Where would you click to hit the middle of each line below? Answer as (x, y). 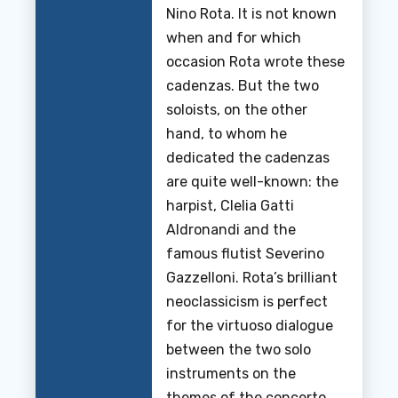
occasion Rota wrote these (255, 62)
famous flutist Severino (245, 254)
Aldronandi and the (231, 230)
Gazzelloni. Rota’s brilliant (252, 278)
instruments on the (231, 374)
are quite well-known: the (252, 182)
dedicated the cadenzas (248, 158)
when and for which (234, 38)
